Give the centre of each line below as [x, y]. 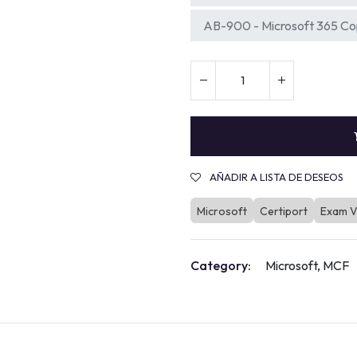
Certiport [284, 211]
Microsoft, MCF [307, 265]
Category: [221, 265]
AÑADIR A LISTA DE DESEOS [277, 177]
